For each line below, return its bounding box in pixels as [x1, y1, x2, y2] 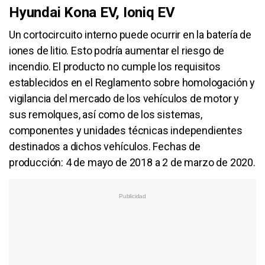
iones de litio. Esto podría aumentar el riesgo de [9, 44, 225, 57]
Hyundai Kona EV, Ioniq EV [9, 4, 175, 21]
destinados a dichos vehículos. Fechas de [9, 140, 201, 153]
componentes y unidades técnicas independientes [9, 124, 243, 137]
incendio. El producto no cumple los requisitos [9, 60, 221, 73]
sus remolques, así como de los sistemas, [9, 108, 202, 121]
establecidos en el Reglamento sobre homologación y [9, 76, 256, 89]
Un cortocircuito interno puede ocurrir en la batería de [9, 28, 252, 41]
